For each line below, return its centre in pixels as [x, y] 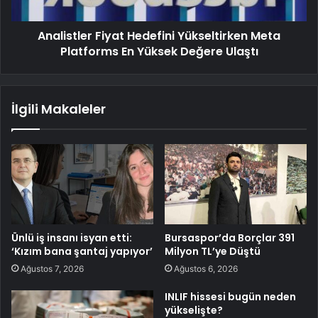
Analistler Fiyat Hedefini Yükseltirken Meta [159, 36]
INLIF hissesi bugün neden [230, 296]
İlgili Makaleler [59, 109]
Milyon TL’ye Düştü [213, 251]
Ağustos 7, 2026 [52, 268]
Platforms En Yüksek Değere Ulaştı [159, 52]
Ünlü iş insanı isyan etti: [72, 237]
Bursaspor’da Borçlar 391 [230, 237]
